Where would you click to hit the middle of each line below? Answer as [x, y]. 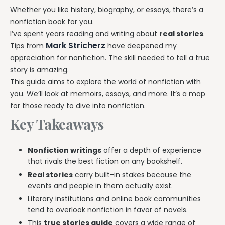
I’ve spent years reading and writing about [85, 34]
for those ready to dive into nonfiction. [78, 106]
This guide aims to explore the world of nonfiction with [105, 82]
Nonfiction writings [65, 150]
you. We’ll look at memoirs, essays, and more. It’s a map [108, 94]
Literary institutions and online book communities [114, 199]
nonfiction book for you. [52, 22]
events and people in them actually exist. [100, 186]
